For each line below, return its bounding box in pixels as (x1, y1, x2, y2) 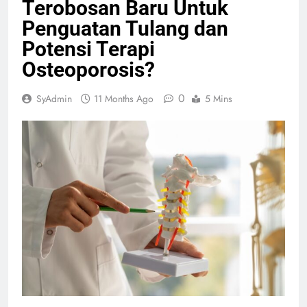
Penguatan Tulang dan (22, 16, 228, 40)
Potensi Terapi (22, 36, 155, 61)
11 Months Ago (94, 91, 153, 106)
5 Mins (205, 91, 232, 106)
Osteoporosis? (22, 57, 155, 82)
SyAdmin (36, 91, 72, 106)
